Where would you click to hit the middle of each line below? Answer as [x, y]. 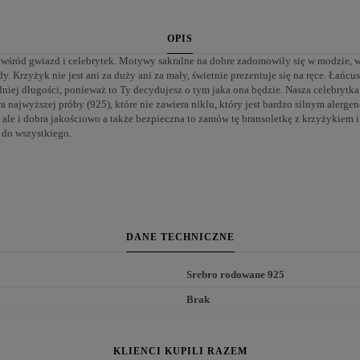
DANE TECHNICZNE [180, 237]
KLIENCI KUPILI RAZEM [180, 352]
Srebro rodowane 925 [235, 275]
